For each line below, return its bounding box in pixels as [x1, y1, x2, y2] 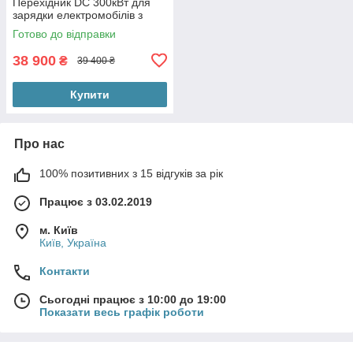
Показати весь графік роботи [39, 305, 204, 318]
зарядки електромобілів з [13, 8, 143, 21]
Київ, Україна [39, 236, 106, 249]
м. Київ [39, 223, 78, 236]
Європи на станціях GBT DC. [13, 20, 162, 34]
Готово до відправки [13, 27, 116, 40]
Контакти [39, 264, 90, 277]
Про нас [14, 136, 65, 150]
